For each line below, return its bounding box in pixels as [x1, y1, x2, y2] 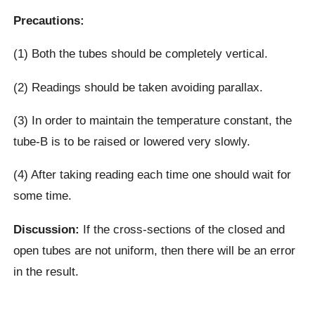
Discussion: [13, 221, 80, 236]
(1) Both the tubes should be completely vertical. [13, 46, 269, 61]
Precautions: [13, 13, 85, 28]
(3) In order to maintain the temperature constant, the [13, 113, 292, 128]
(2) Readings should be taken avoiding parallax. [13, 79, 264, 94]
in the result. [13, 264, 79, 278]
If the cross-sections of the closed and [79, 221, 285, 236]
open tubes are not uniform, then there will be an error [13, 243, 296, 257]
